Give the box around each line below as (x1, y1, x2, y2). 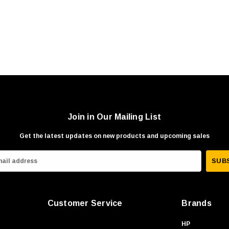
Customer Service (47, 199, 123, 208)
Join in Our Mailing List (68, 112, 161, 121)
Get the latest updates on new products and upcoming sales (19, 132, 210, 140)
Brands (181, 199, 212, 208)
